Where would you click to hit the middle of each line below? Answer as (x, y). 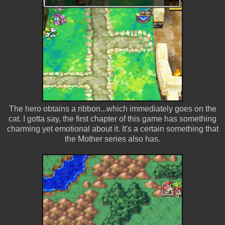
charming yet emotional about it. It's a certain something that (113, 129)
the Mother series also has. (113, 139)
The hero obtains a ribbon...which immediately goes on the (113, 108)
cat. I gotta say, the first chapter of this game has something (113, 119)
